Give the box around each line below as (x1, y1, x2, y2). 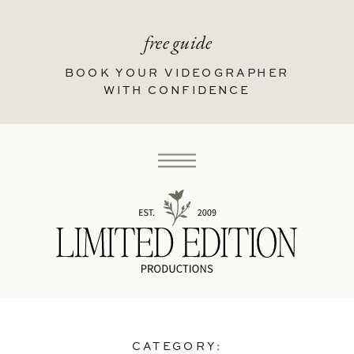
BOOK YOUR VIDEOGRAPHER (64, 67, 290, 79)
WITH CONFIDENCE (103, 85, 251, 96)
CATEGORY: (131, 341, 223, 352)
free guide (144, 29, 213, 55)
